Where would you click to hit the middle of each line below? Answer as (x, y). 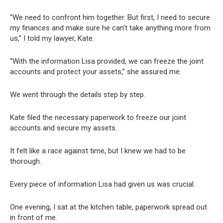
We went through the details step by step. (78, 95)
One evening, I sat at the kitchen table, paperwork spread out (109, 207)
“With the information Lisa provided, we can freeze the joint (107, 61)
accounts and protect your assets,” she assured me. (96, 72)
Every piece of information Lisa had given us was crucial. (103, 184)
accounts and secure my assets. (63, 128)
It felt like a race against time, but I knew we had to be (98, 151)
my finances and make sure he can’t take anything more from (110, 28)
